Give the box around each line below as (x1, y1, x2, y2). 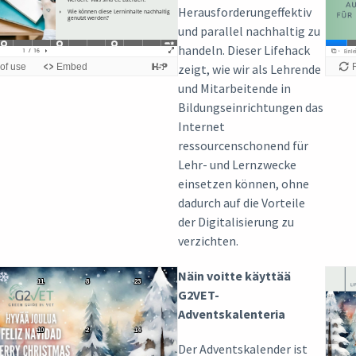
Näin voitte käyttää (178, 267, 291, 284)
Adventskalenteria (178, 305, 285, 322)
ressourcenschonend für (178, 137, 308, 153)
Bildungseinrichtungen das (178, 99, 323, 115)
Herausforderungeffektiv (178, 3, 311, 20)
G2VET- (178, 286, 219, 303)
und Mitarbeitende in (178, 79, 291, 96)
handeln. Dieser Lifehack (178, 41, 310, 58)
